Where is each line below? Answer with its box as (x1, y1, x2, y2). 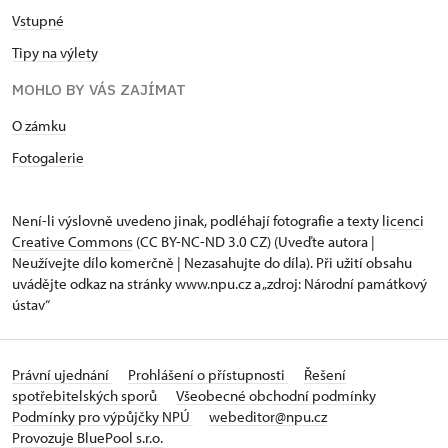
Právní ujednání (12, 365, 112, 385)
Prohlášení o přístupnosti (128, 365, 288, 385)
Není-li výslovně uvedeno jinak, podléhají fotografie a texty (12, 211, 382, 231)
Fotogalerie (12, 148, 84, 168)
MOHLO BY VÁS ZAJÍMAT (12, 80, 186, 100)
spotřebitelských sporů (12, 386, 160, 406)
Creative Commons (12, 232, 133, 252)
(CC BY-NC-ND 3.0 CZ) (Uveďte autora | (133, 232, 375, 252)
